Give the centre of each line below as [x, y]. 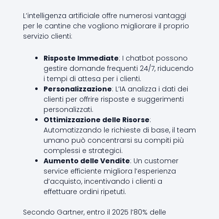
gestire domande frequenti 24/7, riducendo [118, 69]
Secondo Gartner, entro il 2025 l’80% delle [94, 212]
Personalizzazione [77, 89]
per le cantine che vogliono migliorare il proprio [106, 26]
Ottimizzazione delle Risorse [96, 120]
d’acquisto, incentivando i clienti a [103, 182]
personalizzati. [68, 110]
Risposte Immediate [81, 58]
